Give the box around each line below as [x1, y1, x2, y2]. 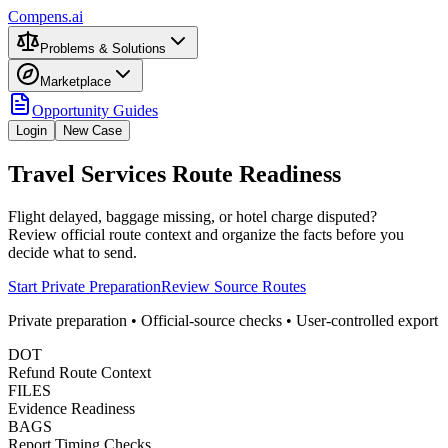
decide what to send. [8, 243, 137, 261]
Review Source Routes [161, 277, 306, 295]
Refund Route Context [8, 363, 151, 381]
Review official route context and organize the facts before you [8, 225, 404, 243]
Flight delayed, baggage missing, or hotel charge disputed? [8, 207, 377, 225]
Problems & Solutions [40, 41, 166, 56]
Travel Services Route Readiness [8, 160, 341, 187]
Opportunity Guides [32, 102, 158, 119]
